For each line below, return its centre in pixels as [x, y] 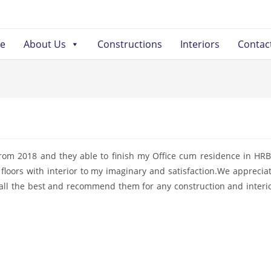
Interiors [200, 44]
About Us [44, 44]
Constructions [129, 44]
